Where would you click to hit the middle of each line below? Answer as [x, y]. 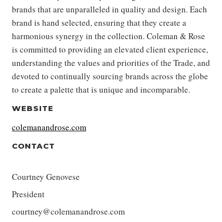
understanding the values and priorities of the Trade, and [111, 63]
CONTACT [33, 146]
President [28, 194]
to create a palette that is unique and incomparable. [101, 89]
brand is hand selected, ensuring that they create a [99, 23]
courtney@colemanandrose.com [68, 211]
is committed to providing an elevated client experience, [110, 49]
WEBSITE [33, 108]
